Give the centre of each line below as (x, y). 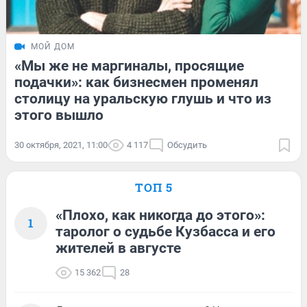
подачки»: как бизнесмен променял (136, 82)
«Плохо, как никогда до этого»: (160, 215)
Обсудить (187, 145)
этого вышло (59, 115)
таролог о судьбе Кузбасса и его (165, 231)
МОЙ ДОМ (53, 46)
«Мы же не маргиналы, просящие (129, 65)
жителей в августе (118, 248)
